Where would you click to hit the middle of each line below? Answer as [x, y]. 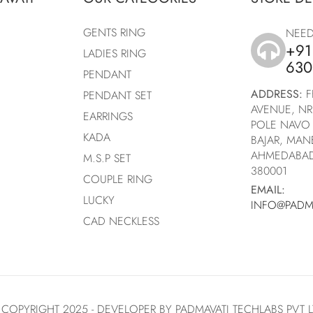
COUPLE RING [118, 180]
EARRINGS [108, 117]
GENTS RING [114, 33]
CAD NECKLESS [121, 221]
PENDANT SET [117, 96]
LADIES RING [115, 54]
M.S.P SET [107, 159]
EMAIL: [268, 190]
